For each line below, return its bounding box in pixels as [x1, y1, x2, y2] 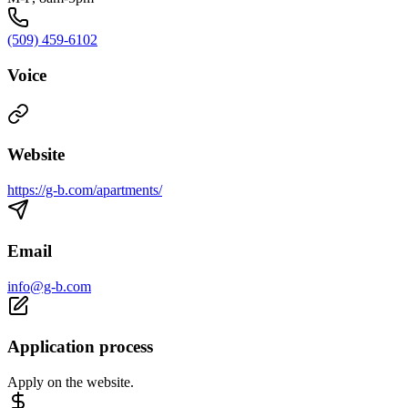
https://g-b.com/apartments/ [7, 182, 162, 199]
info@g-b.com [7, 278, 91, 294]
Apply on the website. [7, 374, 134, 391]
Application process [7, 337, 153, 357]
